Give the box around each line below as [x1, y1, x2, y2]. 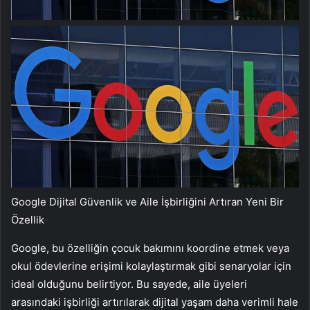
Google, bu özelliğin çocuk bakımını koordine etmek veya [11, 241, 289, 255]
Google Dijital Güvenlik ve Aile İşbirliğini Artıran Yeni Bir [11, 194, 284, 208]
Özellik [11, 212, 44, 226]
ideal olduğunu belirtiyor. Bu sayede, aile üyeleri [11, 277, 247, 291]
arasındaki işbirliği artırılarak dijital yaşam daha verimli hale [11, 295, 298, 309]
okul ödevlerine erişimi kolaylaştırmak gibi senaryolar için [11, 259, 291, 273]
